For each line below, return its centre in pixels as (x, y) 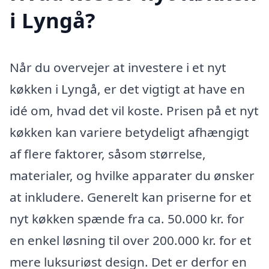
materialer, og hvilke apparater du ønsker (132, 176)
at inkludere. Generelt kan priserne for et (131, 197)
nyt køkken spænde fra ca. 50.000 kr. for (127, 219)
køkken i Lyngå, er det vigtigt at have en (127, 89)
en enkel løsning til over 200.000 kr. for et (131, 240)
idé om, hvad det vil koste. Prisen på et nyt (134, 111)
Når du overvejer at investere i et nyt (118, 68)
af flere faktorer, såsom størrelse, (108, 154)
